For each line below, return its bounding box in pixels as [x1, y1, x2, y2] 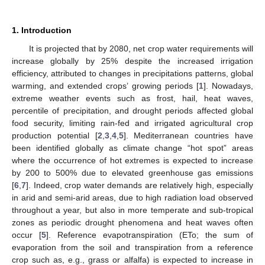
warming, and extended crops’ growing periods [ [12, 80, 199, 91]
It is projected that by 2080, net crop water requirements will [28, 43, 253, 53]
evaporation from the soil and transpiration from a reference [12, 242, 253, 252]
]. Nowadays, [203, 80, 254, 91]
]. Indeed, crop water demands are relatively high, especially [26, 180, 253, 190]
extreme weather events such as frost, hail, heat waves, [12, 93, 253, 103]
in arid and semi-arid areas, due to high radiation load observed [12, 192, 253, 202]
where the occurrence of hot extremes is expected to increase [12, 155, 253, 165]
